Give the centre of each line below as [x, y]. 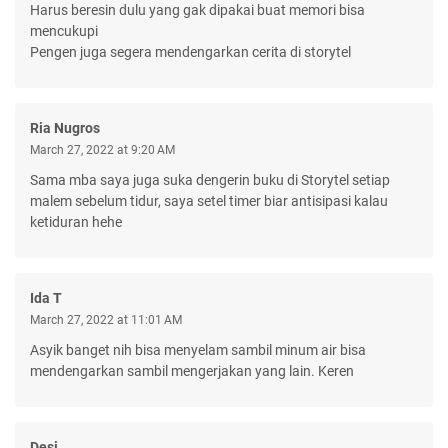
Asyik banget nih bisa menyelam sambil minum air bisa [198, 349]
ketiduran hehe [76, 221]
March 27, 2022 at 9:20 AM [102, 149]
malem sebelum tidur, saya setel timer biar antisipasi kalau [209, 200]
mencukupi [64, 30]
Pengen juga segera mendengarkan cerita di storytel [190, 51]
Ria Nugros [65, 127]
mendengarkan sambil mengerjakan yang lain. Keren [192, 370]
